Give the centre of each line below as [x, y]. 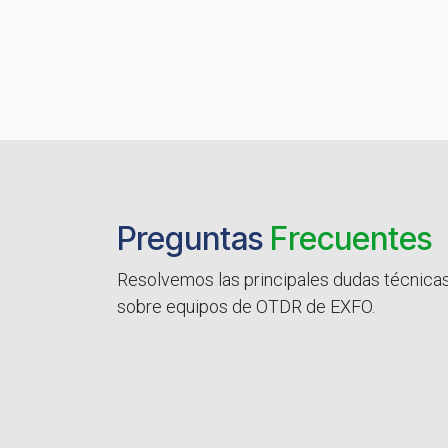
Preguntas [193, 238]
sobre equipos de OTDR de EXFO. [246, 306]
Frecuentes [351, 238]
